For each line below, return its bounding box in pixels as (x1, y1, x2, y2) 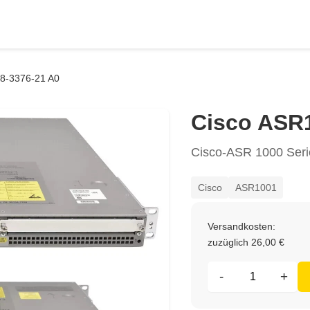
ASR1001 (235, 181, 277, 193)
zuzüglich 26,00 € (208, 237, 284, 248)
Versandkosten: (208, 221, 275, 232)
